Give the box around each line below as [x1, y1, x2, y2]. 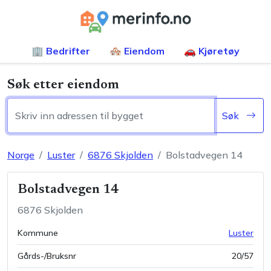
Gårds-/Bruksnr [18, 250, 76, 261]
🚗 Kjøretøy [184, 45, 240, 57]
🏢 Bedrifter [31, 45, 90, 57]
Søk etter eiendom [7, 79, 119, 92]
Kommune [18, 227, 58, 238]
